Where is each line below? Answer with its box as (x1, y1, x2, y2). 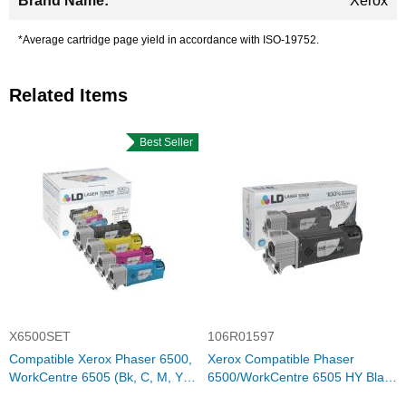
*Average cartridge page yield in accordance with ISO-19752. (18, 34, 319, 46)
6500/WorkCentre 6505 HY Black (208, 370, 397, 384)
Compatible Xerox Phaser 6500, (9, 352, 192, 366)
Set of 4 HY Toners (9, 388, 117, 402)
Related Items (9, 85, 128, 105)
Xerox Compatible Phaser (208, 352, 354, 366)
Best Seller (136, 136, 189, 149)
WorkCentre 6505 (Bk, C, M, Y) (9, 370, 188, 384)
